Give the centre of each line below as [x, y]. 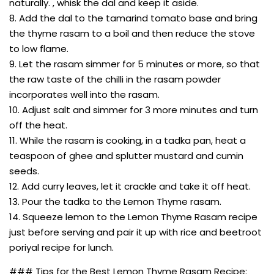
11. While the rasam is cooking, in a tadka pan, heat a [128, 140]
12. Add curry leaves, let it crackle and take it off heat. [130, 186]
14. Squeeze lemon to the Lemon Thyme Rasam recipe [133, 217]
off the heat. [38, 125]
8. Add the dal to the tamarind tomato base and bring [133, 18]
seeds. [24, 171]
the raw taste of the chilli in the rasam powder [115, 79]
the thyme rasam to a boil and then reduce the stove [132, 33]
